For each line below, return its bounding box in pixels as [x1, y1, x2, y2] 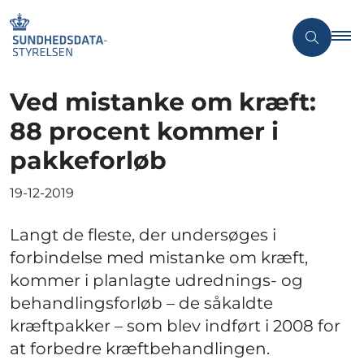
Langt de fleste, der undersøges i [10, 224, 276, 245]
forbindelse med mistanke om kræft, [10, 247, 308, 267]
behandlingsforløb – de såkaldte [10, 292, 273, 313]
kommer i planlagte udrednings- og [10, 270, 303, 290]
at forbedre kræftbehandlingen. [10, 338, 270, 358]
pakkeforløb [10, 145, 167, 175]
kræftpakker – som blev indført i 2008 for [10, 315, 340, 336]
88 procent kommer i [10, 115, 279, 146]
